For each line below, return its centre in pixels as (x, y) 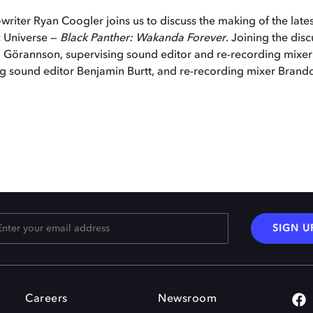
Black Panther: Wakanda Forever (143, 38)
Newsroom (187, 299)
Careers (46, 299)
